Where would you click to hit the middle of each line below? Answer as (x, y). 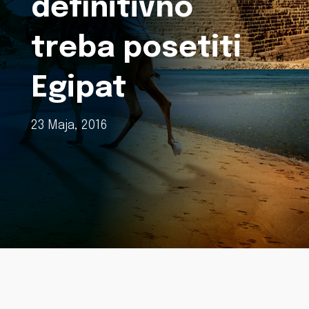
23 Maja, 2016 (69, 126)
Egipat (78, 89)
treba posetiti (136, 49)
